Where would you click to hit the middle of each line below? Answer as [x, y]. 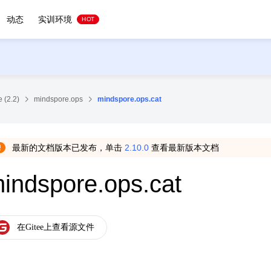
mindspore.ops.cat [129, 99]
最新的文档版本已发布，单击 [68, 148]
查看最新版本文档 [184, 148]
